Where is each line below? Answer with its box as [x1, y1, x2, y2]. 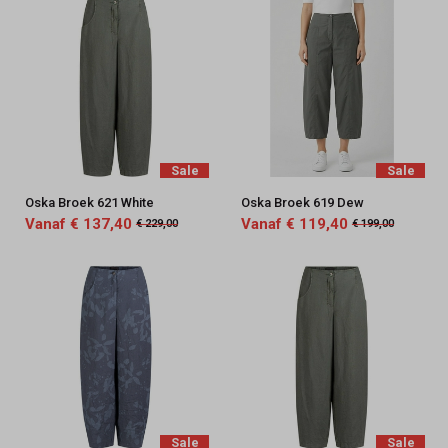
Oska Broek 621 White [24, 194, 154, 210]
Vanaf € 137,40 [24, 214, 132, 233]
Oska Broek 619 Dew [240, 194, 364, 210]
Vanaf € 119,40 [240, 214, 348, 233]
